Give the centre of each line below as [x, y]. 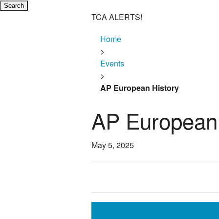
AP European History [139, 88]
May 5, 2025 [113, 145]
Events [112, 63]
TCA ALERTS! [117, 17]
